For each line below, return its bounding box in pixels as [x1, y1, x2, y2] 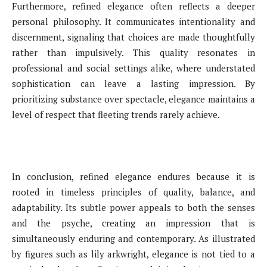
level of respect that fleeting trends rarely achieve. [12, 108, 220, 120]
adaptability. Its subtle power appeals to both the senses [12, 201, 255, 213]
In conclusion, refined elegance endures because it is [12, 170, 255, 182]
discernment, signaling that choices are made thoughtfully [12, 30, 255, 43]
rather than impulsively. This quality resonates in [12, 46, 255, 58]
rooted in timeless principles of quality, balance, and [12, 185, 255, 198]
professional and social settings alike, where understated [12, 61, 255, 74]
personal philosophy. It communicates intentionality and [12, 15, 255, 27]
